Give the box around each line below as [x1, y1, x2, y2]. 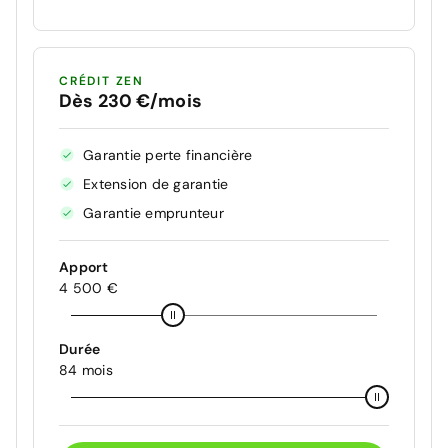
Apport [59, 257, 109, 276]
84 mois [59, 360, 113, 379]
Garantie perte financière [83, 145, 253, 164]
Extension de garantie [83, 174, 229, 193]
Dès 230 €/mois [59, 88, 202, 113]
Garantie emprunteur [83, 203, 224, 222]
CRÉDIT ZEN [59, 72, 144, 89]
